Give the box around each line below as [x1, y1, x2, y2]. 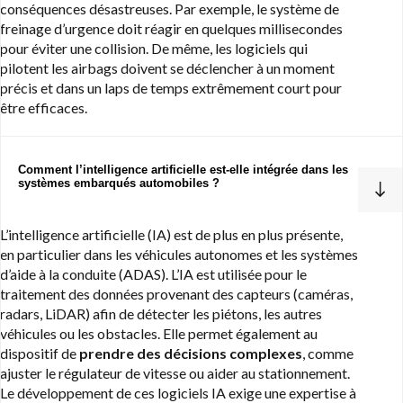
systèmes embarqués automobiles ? [18, 176, 219, 191]
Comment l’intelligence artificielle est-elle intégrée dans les [18, 163, 348, 177]
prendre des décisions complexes [79, 345, 302, 363]
